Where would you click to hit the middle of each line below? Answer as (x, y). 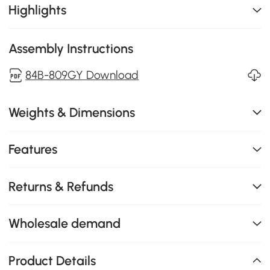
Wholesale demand (65, 224)
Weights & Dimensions (72, 112)
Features (33, 149)
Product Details (52, 260)
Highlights (38, 10)
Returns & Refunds (61, 186)
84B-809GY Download (82, 75)
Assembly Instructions (71, 48)
